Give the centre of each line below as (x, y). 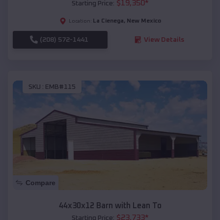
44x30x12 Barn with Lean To (110, 206)
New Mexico (144, 21)
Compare (41, 182)
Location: (80, 21)
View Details (164, 40)
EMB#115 (60, 87)
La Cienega (108, 21)
